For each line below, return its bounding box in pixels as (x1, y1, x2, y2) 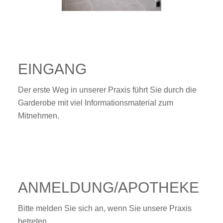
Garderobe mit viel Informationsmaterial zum (17, 99, 173, 108)
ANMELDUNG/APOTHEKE (17, 179, 199, 196)
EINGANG (17, 60, 87, 77)
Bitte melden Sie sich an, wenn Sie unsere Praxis (17, 204, 192, 213)
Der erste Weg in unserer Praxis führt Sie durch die (17, 86, 197, 95)
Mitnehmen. (17, 111, 59, 120)
